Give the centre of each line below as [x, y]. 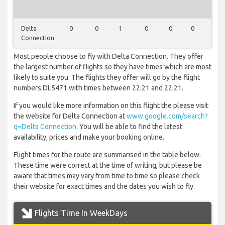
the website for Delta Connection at [70, 116]
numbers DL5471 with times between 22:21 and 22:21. [98, 88]
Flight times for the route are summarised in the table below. [107, 155]
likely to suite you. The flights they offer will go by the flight [107, 78]
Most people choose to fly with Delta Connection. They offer [108, 57]
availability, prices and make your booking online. [89, 137]
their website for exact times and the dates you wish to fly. [104, 187]
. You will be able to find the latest [129, 127]
